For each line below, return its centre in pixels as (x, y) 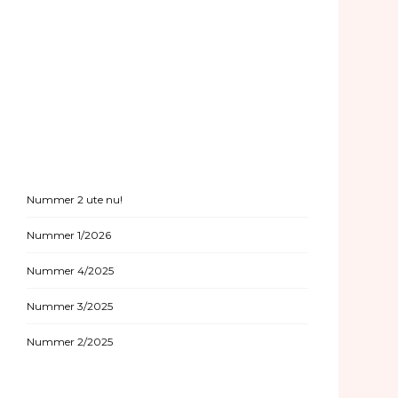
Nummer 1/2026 (69, 235)
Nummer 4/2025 (70, 271)
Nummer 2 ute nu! (75, 199)
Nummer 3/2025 (70, 306)
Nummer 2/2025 (70, 342)
